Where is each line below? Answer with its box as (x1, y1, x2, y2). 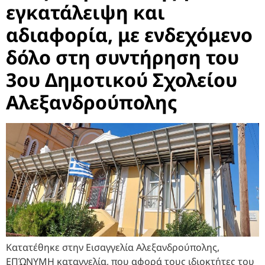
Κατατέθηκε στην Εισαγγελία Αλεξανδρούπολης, (6, 241, 219, 254)
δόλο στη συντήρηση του (6, 44, 239, 70)
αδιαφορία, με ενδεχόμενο (6, 21, 253, 47)
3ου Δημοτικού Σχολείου (6, 66, 237, 92)
